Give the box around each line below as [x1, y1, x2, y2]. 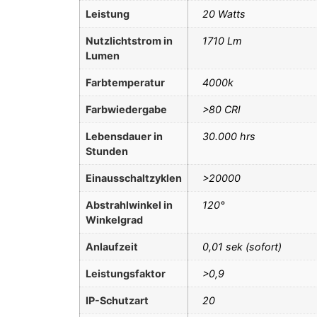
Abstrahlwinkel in [86, 199, 173, 211]
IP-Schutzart [86, 294, 149, 306]
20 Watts [202, 8, 246, 20]
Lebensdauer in [86, 130, 163, 142]
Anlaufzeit [86, 241, 138, 253]
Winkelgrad [86, 214, 143, 226]
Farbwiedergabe [86, 103, 167, 115]
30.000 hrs [202, 130, 255, 142]
